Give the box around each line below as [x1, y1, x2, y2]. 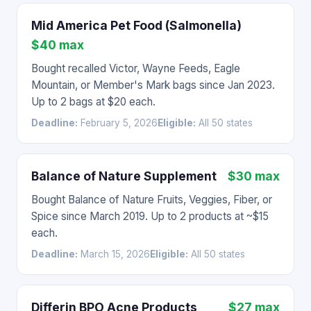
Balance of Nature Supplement [31, 169, 217, 183]
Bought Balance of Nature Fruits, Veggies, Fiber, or [31, 193, 272, 206]
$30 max [228, 169, 280, 183]
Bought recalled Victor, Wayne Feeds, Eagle [31, 62, 240, 75]
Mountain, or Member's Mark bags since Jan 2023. [31, 78, 275, 92]
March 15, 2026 [78, 249, 150, 260]
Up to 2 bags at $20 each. [31, 95, 155, 108]
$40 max [31, 37, 84, 52]
